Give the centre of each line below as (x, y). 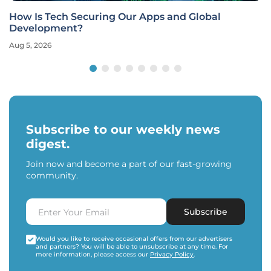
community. (52, 176)
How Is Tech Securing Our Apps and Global (115, 17)
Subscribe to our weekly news (123, 130)
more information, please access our (93, 255)
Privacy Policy (172, 255)
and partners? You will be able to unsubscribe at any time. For (132, 247)
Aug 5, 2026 (30, 45)
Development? (46, 28)
